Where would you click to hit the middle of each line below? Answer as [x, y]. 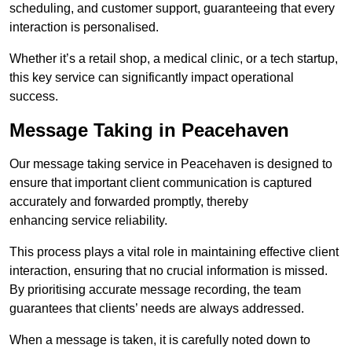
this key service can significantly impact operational [152, 78]
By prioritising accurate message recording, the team [155, 290]
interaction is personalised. [84, 27]
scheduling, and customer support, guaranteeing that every [172, 9]
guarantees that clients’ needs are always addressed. [157, 309]
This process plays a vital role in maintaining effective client [174, 252]
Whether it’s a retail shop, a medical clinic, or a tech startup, [174, 59]
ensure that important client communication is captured [161, 183]
